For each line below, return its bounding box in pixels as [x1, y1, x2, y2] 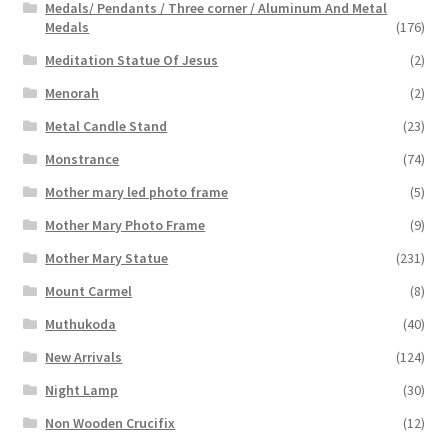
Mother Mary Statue [45, 248, 169, 267]
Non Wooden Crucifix [45, 413, 176, 432]
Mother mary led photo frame [45, 182, 229, 201]
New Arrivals [45, 347, 123, 366]
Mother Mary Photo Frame [45, 215, 206, 234]
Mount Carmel [45, 281, 133, 300]
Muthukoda [45, 314, 117, 333]
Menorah [45, 83, 100, 102]
